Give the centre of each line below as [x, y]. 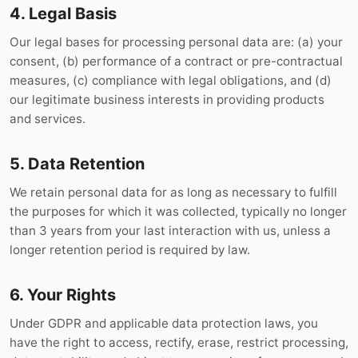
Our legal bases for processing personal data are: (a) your [176, 42]
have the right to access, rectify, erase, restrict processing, [179, 342]
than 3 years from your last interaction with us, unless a [170, 231]
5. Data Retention [77, 164]
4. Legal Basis [63, 14]
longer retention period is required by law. [130, 250]
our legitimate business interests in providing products [167, 99]
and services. [48, 119]
